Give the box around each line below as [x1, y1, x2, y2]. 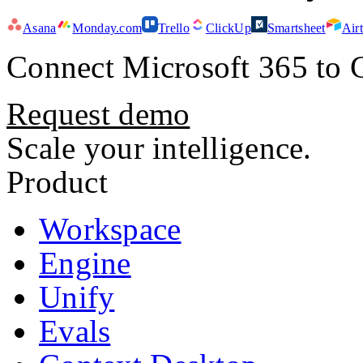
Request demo [6, 96, 190, 131]
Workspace [39, 211, 181, 246]
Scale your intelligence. [6, 130, 312, 165]
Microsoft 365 [122, 49, 308, 84]
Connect [6, 49, 123, 84]
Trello [158, 20, 190, 35]
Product [6, 164, 108, 199]
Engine [39, 245, 131, 280]
